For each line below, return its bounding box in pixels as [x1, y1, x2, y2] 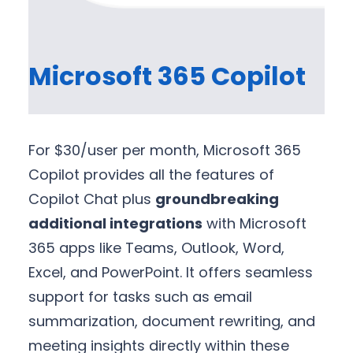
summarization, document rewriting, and [28, 311, 315, 332]
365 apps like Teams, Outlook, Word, [28, 238, 284, 258]
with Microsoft [203, 214, 307, 234]
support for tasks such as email [28, 287, 252, 307]
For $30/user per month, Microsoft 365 [28, 140, 301, 161]
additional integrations [28, 214, 203, 234]
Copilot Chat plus [28, 189, 155, 210]
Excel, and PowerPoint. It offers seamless [28, 262, 313, 283]
